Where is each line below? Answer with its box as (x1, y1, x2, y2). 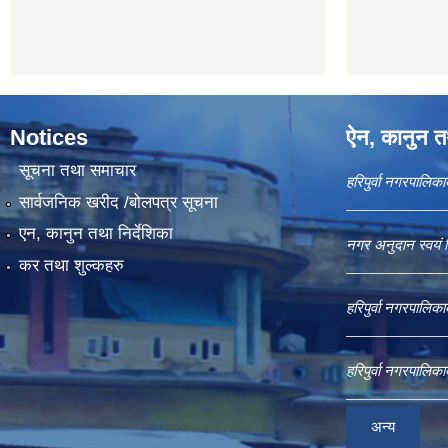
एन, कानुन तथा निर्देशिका (18, 224, 173, 244)
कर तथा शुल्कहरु (18, 255, 124, 275)
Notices (10, 125, 88, 150)
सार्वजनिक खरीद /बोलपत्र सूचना (18, 192, 218, 212)
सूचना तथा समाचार (18, 161, 136, 181)
